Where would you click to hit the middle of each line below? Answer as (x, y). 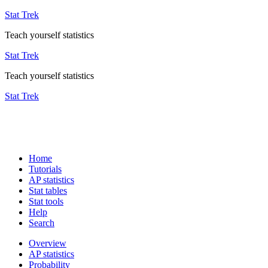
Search (42, 223)
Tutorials (45, 169)
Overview (48, 243)
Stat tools (46, 201)
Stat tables (48, 191)
